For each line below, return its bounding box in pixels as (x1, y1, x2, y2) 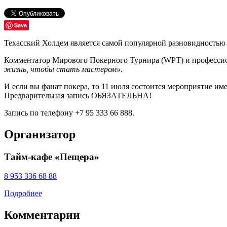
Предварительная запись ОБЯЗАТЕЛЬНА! (4, 91, 152, 100)
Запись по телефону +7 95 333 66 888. (4, 108, 134, 117)
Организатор (4, 127, 75, 141)
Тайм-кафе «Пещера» (4, 151, 99, 162)
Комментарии (4, 208, 80, 222)
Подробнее (4, 189, 42, 198)
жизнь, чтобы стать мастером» (4, 64, 121, 73)
